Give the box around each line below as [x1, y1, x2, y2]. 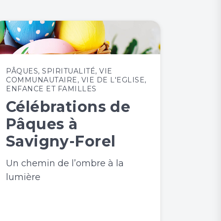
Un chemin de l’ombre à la [6, 158, 124, 169]
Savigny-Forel [6, 132, 116, 150]
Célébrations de [6, 98, 131, 116]
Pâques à [6, 115, 78, 133]
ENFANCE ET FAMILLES [6, 84, 97, 93]
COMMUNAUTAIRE [6, 75, 77, 84]
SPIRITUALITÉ [42, 67, 95, 75]
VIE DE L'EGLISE [81, 75, 145, 84]
